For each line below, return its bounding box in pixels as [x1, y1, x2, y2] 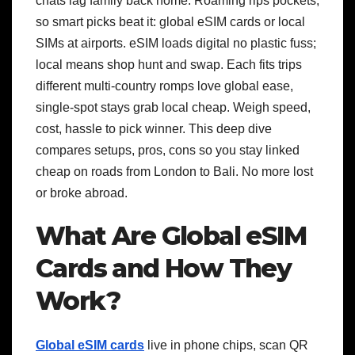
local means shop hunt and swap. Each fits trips [36, 58, 302, 72]
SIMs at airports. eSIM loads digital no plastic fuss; [36, 36, 316, 51]
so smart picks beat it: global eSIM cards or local [36, 15, 305, 29]
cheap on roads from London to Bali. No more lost [36, 165, 313, 179]
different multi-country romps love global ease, [36, 79, 293, 94]
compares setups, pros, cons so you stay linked [36, 143, 300, 158]
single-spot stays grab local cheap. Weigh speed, [36, 101, 311, 115]
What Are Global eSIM [36, 220, 306, 252]
